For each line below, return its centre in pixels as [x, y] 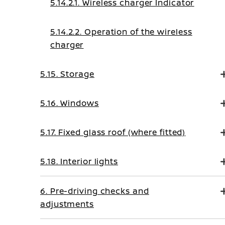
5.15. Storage [67, 74]
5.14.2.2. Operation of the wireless [121, 32]
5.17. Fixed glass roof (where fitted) [113, 132]
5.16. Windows [70, 103]
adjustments [67, 204]
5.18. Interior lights [79, 161]
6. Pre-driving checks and [95, 191]
